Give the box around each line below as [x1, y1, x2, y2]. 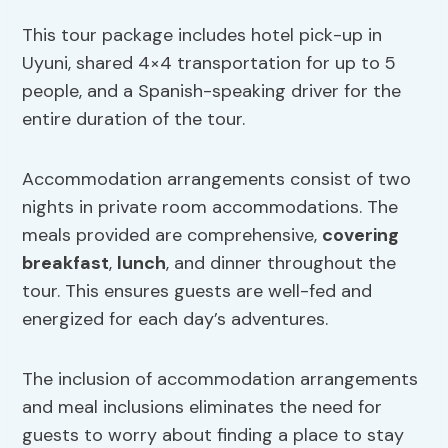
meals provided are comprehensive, [22, 223, 323, 248]
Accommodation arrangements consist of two [22, 167, 412, 192]
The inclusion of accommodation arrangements [22, 367, 419, 392]
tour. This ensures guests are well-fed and [22, 279, 373, 304]
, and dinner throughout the [166, 251, 397, 276]
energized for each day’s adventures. [22, 307, 329, 332]
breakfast [22, 251, 110, 276]
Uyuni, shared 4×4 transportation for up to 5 [22, 51, 397, 76]
